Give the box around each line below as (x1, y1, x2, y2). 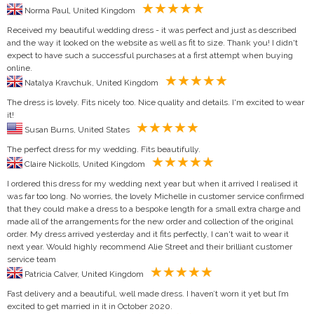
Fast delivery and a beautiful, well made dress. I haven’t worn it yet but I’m (7, 288, 289, 299)
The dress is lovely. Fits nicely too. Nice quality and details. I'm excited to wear (7, 97, 304, 107)
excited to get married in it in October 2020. (7, 301, 172, 311)
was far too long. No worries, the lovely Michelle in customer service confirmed (7, 191, 304, 201)
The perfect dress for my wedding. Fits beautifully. (7, 144, 200, 154)
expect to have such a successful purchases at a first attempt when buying (7, 50, 293, 60)
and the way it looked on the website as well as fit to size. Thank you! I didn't (7, 37, 298, 48)
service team (7, 254, 56, 264)
